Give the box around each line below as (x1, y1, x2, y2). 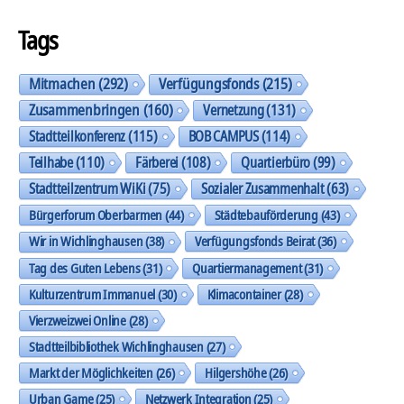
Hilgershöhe (205, 363, 267, 381)
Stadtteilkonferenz (29, 125, 126, 146)
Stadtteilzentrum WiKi (29, 178, 146, 198)
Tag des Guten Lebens (29, 258, 141, 277)
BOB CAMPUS (188, 125, 259, 146)
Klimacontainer (207, 284, 281, 303)
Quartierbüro (241, 151, 311, 172)
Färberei (135, 151, 179, 172)
